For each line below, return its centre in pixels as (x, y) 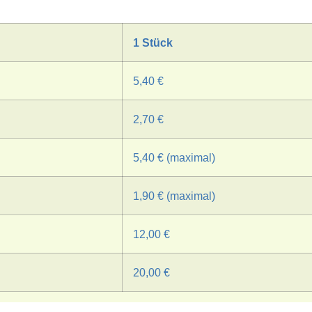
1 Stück (153, 42)
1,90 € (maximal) (174, 195)
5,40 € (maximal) (174, 157)
